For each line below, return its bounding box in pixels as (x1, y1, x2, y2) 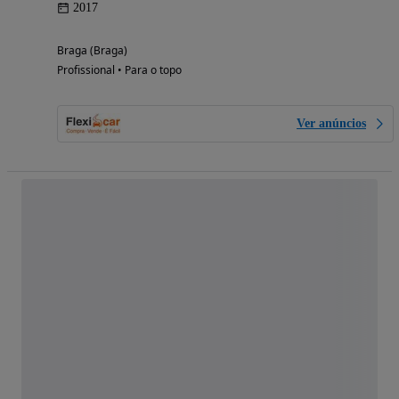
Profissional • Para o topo (57, 62, 182, 78)
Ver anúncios (297, 117, 366, 131)
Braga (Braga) (57, 43, 127, 59)
